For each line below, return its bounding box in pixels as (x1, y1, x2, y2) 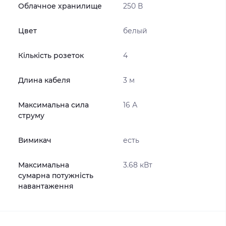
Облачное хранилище (18, 2, 102, 11)
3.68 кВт (123, 160, 152, 169)
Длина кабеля (18, 76, 71, 85)
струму (18, 111, 44, 120)
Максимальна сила (18, 100, 89, 109)
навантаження (18, 182, 74, 191)
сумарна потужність (18, 171, 93, 180)
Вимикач (18, 136, 51, 145)
